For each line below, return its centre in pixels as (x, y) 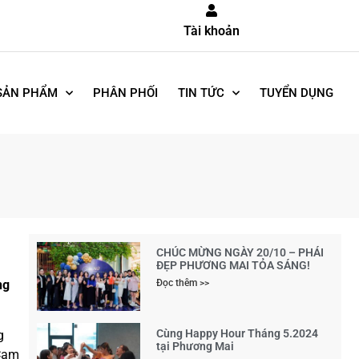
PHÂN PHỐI (125, 93)
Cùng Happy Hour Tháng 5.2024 (238, 333)
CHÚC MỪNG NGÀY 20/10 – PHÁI (240, 253)
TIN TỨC (201, 93)
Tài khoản (211, 31)
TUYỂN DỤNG (296, 93)
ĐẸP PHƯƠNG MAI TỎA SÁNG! (234, 266)
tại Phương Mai (196, 346)
